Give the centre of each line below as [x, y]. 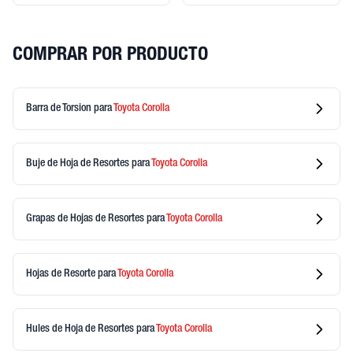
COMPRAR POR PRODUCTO [110, 56]
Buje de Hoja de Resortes [79, 163]
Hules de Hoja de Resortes [81, 329]
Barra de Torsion [60, 108]
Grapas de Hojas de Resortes [86, 219]
